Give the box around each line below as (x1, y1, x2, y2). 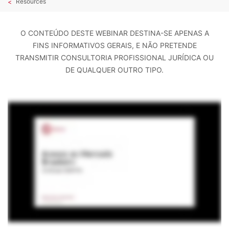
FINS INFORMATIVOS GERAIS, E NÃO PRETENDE (32, 41, 197, 50)
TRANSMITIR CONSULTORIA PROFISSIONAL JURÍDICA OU (15, 53, 214, 62)
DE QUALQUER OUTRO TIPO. (65, 65, 164, 75)
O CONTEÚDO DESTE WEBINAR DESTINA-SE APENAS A (20, 29, 209, 38)
